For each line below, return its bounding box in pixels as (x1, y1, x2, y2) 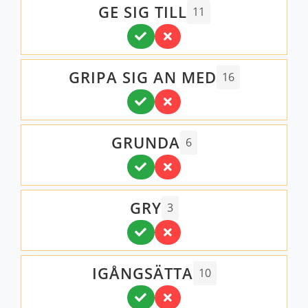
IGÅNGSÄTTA (91, 263, 193, 283)
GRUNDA (111, 132, 180, 153)
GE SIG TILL (98, 1, 187, 22)
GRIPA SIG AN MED (68, 67, 217, 87)
